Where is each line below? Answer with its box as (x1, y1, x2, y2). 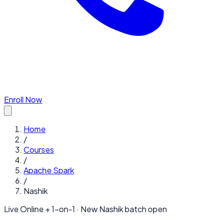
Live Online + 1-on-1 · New (4, 204, 99, 214)
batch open (123, 204, 167, 214)
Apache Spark (24, 165, 74, 175)
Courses (24, 144, 54, 155)
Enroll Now (4, 94, 42, 105)
